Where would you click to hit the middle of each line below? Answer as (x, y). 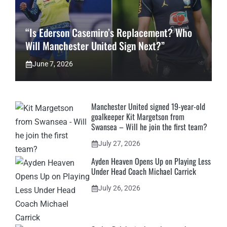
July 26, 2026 (119, 188)
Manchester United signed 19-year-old (148, 106)
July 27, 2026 (119, 143)
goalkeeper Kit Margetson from (138, 117)
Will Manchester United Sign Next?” (95, 46)
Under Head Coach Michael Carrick (144, 171)
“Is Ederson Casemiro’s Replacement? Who (109, 32)
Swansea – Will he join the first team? (149, 127)
